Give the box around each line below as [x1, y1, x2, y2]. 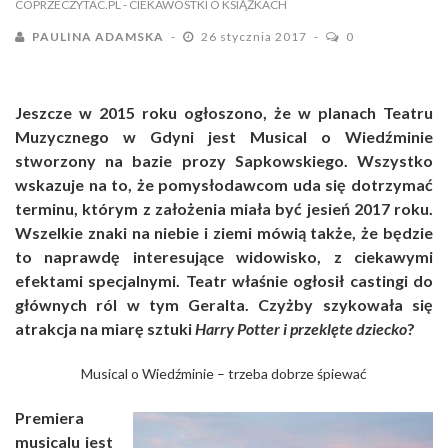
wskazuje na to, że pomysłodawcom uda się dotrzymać [15, 174, 433, 194]
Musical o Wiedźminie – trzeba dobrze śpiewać [81, 364, 367, 382]
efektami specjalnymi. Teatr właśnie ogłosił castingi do [15, 270, 433, 290]
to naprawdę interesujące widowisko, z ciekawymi [15, 246, 433, 266]
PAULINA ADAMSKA [32, 28, 164, 44]
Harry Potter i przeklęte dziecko [195, 318, 407, 338]
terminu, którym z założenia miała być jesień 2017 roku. [15, 198, 433, 218]
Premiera [15, 407, 84, 427]
